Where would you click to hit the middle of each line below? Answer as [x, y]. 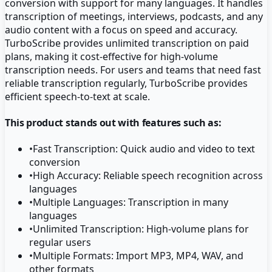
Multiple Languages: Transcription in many [131, 202]
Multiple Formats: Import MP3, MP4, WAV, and [138, 256]
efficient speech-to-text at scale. [77, 96]
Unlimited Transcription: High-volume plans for [141, 229]
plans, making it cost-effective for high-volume [111, 56]
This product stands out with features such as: [113, 123]
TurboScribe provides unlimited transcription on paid [127, 43]
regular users [60, 243]
